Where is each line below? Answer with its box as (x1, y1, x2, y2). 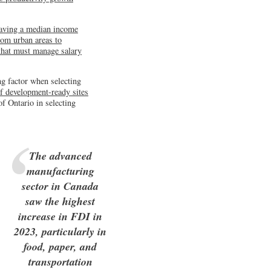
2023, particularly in (14, 224, 107, 240)
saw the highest (25, 194, 96, 209)
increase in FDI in (18, 209, 103, 224)
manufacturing (26, 163, 94, 179)
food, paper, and (24, 239, 97, 255)
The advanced (28, 148, 92, 164)
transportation (28, 254, 93, 270)
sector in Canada (22, 178, 99, 194)
